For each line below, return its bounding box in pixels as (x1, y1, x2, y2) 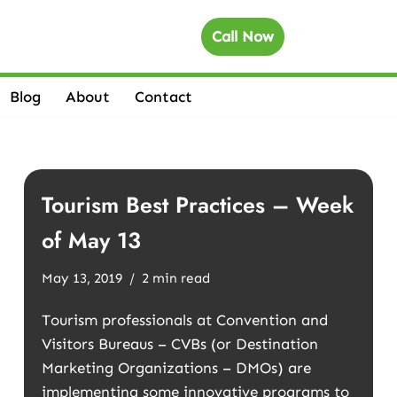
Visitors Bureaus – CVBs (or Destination (41, 335, 318, 353)
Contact (135, 88, 192, 105)
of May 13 (41, 224, 141, 256)
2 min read (141, 270, 210, 286)
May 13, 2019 (41, 270, 122, 286)
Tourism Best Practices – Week (41, 189, 354, 221)
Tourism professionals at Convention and (41, 311, 328, 329)
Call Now (212, 27, 274, 45)
